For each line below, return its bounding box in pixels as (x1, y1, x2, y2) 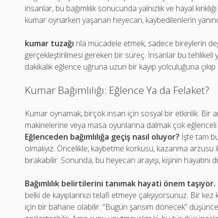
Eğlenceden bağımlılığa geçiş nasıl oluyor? (25, 131, 180, 142)
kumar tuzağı (25, 38, 74, 49)
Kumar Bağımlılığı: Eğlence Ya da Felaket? (25, 83, 210, 97)
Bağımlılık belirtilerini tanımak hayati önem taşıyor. (25, 178, 216, 189)
